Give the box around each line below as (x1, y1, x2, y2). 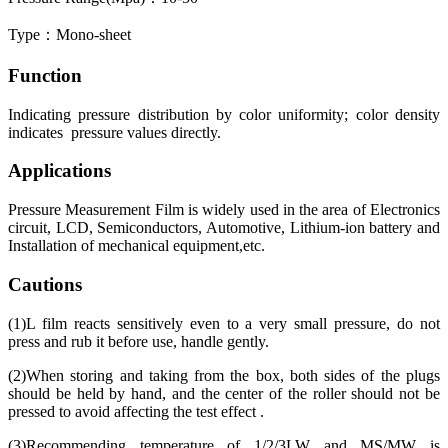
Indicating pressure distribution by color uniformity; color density (8, 105, 440, 123)
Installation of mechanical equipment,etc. (8, 237, 265, 255)
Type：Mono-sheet (8, 26, 131, 44)
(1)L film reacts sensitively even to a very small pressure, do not (8, 314, 440, 332)
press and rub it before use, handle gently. (8, 332, 269, 350)
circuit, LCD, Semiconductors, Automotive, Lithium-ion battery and (8, 219, 440, 237)
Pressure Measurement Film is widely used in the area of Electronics (8, 201, 440, 219)
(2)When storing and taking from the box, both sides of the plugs (8, 366, 440, 384)
